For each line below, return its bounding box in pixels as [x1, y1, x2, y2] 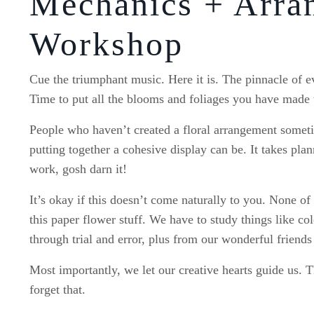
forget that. [29, 282, 89, 297]
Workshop [29, 25, 184, 63]
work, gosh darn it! [29, 162, 130, 177]
